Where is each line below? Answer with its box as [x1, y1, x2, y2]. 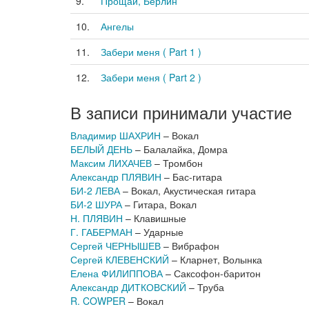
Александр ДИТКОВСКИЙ [70, 280, 186, 294]
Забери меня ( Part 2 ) [101, 70, 201, 84]
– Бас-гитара [161, 170, 222, 183]
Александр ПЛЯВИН [70, 170, 161, 183]
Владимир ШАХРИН [70, 128, 161, 142]
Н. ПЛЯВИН [70, 211, 123, 225]
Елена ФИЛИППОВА [70, 266, 163, 280]
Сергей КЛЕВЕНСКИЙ [70, 252, 169, 266]
